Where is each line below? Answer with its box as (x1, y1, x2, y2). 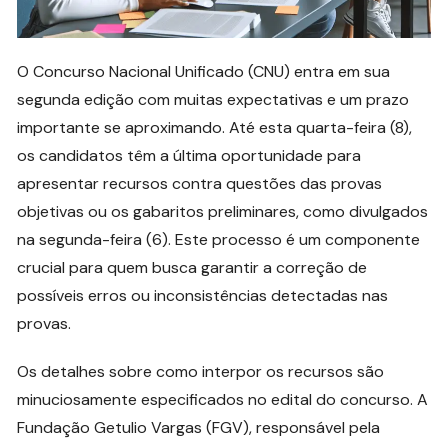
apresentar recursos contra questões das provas (17, 172, 383, 194)
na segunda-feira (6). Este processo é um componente (17, 228, 421, 250)
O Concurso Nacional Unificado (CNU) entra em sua (17, 60, 391, 82)
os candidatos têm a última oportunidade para (17, 144, 362, 166)
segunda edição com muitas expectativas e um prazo (17, 88, 410, 110)
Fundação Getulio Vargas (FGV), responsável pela (17, 416, 381, 438)
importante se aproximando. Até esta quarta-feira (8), (17, 116, 413, 138)
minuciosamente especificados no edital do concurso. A (17, 388, 429, 410)
